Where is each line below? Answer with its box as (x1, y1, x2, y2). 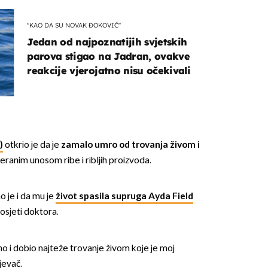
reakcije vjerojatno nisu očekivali (27, 64, 191, 77)
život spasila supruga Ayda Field (55, 191, 193, 203)
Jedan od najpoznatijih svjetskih (27, 35, 187, 48)
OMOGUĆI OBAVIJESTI (71, 102, 197, 114)
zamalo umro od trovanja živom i (60, 139, 200, 151)
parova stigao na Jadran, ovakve (27, 50, 190, 62)
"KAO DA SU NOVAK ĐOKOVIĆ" (27, 21, 121, 30)
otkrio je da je (2, 139, 61, 151)
